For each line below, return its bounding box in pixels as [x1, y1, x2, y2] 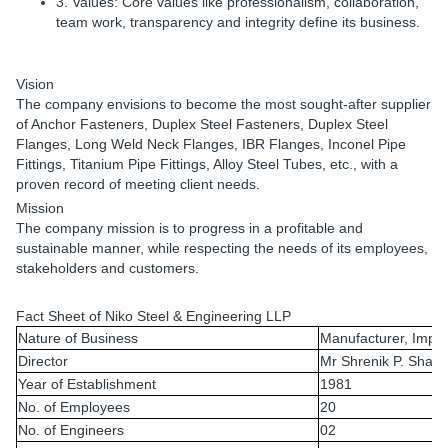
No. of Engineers [18, 422, 124, 438]
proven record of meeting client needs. [16, 176, 260, 192]
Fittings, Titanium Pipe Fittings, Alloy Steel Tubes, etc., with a [16, 156, 398, 172]
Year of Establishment [18, 376, 156, 392]
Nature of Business [18, 330, 138, 346]
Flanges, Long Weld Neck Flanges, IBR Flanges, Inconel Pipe [16, 136, 406, 152]
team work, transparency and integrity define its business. [56, 14, 420, 30]
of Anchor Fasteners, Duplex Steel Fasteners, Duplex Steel [16, 116, 388, 132]
